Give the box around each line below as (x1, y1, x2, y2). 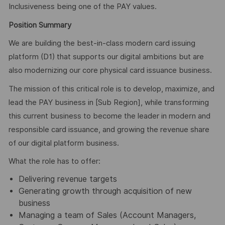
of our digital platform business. (8, 138, 119, 148)
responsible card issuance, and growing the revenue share (8, 125, 209, 134)
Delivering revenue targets (18, 174, 117, 184)
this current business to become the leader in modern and (8, 111, 210, 121)
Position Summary (8, 20, 71, 30)
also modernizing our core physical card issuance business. (8, 66, 212, 75)
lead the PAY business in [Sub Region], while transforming (8, 97, 209, 107)
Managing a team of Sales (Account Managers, (18, 210, 196, 220)
